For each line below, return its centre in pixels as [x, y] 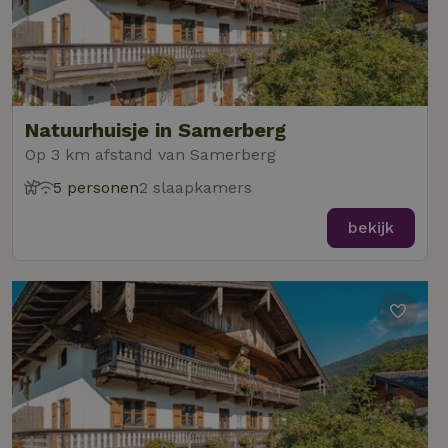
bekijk [371, 227]
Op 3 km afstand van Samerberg [150, 154]
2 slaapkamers [195, 187]
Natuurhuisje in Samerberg [155, 130]
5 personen [96, 187]
